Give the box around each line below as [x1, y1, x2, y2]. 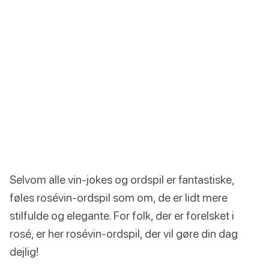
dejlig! [10, 244, 38, 259]
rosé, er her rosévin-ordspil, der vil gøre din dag [10, 226, 238, 241]
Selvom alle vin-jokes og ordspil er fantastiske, [10, 172, 234, 187]
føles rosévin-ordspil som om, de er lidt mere [10, 190, 228, 205]
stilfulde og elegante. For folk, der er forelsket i [10, 208, 234, 223]
